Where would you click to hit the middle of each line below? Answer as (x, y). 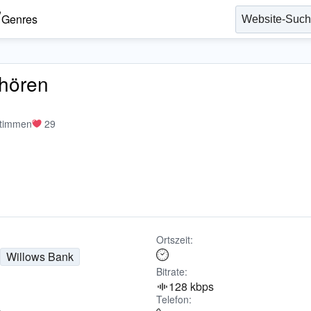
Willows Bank (40, 257)
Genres (19, 19)
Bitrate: (171, 271)
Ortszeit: (174, 239)
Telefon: (174, 299)
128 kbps (191, 286)
